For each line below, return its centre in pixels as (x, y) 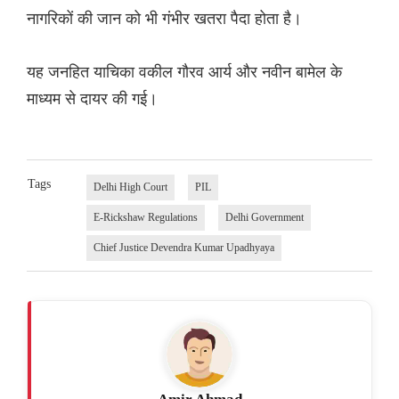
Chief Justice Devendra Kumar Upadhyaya (183, 248)
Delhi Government (264, 218)
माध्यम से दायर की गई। (92, 98)
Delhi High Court (130, 187)
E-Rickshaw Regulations (145, 218)
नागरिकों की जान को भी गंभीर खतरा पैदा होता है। (164, 18)
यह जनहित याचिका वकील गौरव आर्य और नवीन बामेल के (184, 72)
